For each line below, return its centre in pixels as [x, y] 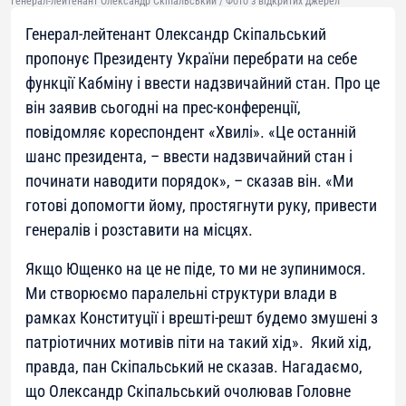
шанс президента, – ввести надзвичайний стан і [189, 157]
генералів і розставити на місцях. [139, 230]
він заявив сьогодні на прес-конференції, [163, 108]
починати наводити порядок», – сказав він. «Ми [189, 181]
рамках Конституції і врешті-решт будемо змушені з [202, 318]
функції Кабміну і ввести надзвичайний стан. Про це [203, 83]
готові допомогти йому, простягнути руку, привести [201, 206]
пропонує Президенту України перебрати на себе [191, 59]
